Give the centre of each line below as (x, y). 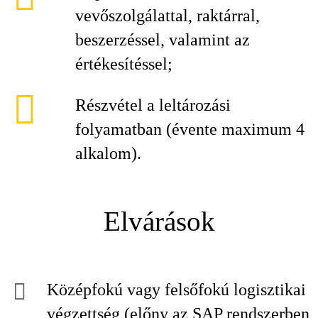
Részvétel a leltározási (153, 105)
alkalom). (108, 153)
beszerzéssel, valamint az (163, 40)
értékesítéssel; (124, 64)
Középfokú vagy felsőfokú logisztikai (176, 290)
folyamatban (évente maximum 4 (190, 129)
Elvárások (159, 221)
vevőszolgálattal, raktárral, (168, 16)
